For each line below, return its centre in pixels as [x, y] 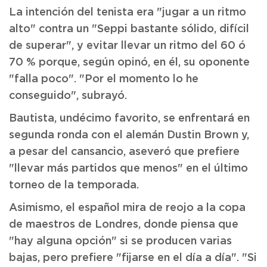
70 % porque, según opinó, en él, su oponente [129, 63]
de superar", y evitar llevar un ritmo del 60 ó [127, 46]
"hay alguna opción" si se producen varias [120, 241]
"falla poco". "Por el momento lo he [104, 79]
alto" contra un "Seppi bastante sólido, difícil [129, 29]
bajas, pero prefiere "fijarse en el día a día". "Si [133, 258]
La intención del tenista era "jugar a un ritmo [128, 13]
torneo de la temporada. [74, 185]
